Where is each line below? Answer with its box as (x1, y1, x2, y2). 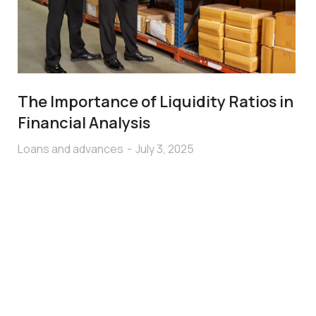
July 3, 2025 (135, 140, 195, 157)
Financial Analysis (18, 111, 151, 133)
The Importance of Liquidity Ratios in (18, 90, 294, 112)
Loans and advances (18, 140, 124, 157)
